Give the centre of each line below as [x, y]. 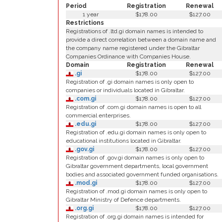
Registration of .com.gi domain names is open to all [134, 107]
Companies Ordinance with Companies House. [128, 56]
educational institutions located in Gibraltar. [124, 141]
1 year [90, 14]
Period [76, 6]
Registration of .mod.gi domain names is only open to [137, 191]
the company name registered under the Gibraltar [133, 48]
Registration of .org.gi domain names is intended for [135, 217]
